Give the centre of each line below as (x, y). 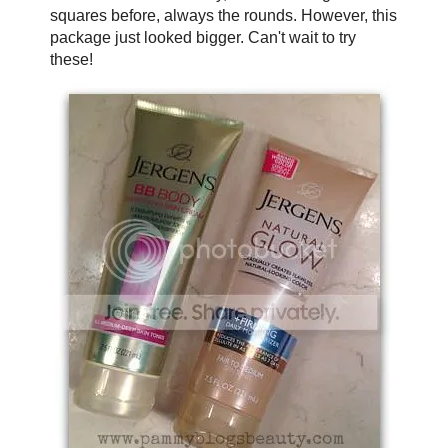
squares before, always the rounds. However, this (223, 15)
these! (73, 59)
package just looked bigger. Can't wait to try (202, 37)
